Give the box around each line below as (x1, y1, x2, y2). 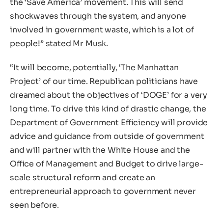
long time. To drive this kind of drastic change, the (10, 104, 206, 114)
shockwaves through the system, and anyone (10, 10, 186, 21)
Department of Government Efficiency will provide (10, 117, 208, 128)
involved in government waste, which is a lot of (10, 24, 194, 35)
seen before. (10, 200, 59, 211)
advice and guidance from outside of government (10, 131, 204, 142)
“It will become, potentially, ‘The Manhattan (10, 62, 179, 73)
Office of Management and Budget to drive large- (10, 159, 203, 169)
